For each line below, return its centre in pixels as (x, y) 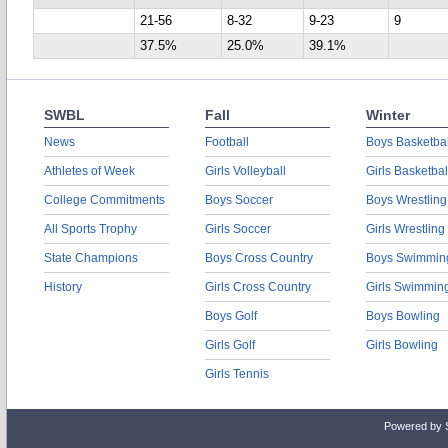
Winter (388, 115)
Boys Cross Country (259, 258)
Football (227, 142)
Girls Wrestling (405, 229)
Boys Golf (231, 316)
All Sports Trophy (90, 229)
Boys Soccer (239, 200)
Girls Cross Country (258, 287)
